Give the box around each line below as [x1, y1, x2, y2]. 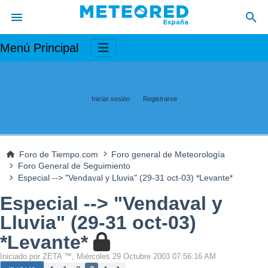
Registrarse [142, 95, 177, 102]
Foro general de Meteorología [111, 149, 226, 159]
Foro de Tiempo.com [19, 149, 99, 159]
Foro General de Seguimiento [17, 161, 130, 171]
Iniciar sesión [91, 95, 130, 102]
